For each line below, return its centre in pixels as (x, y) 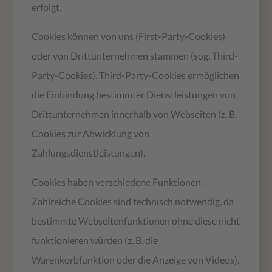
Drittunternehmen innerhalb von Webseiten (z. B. (134, 114)
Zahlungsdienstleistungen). (89, 152)
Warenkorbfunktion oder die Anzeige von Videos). (136, 259)
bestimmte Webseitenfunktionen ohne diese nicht (136, 220)
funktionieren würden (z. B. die (95, 240)
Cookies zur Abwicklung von (91, 133)
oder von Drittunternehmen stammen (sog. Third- (135, 55)
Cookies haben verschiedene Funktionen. (117, 182)
